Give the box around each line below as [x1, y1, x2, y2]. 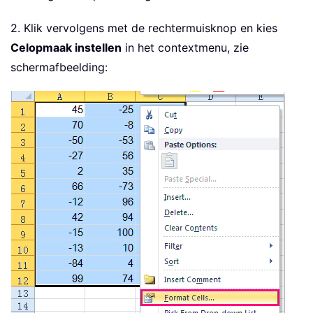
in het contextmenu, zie [122, 41, 249, 55]
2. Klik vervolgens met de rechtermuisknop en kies [10, 21, 277, 36]
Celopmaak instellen [10, 41, 122, 55]
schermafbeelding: [10, 60, 108, 75]
